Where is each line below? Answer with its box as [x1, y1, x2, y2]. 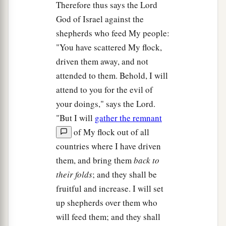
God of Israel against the [56, 13, 144, 25]
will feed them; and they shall [56, 211, 160, 223]
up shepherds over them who [56, 197, 157, 209]
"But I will [56, 112, 95, 124]
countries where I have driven [56, 140, 161, 152]
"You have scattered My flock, [56, 41, 162, 53]
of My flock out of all [72, 126, 149, 138]
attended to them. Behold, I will [56, 70, 168, 82]
